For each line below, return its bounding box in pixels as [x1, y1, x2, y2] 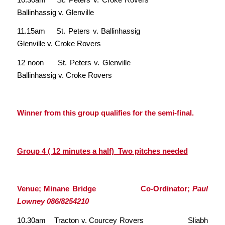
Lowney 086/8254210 [17, 197, 89, 206]
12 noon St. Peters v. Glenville [17, 58, 208, 67]
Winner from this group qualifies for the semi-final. [17, 108, 194, 118]
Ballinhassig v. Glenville [17, 8, 94, 17]
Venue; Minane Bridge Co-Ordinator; [17, 184, 193, 193]
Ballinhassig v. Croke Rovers [17, 71, 112, 80]
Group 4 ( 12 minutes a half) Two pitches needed [17, 146, 188, 155]
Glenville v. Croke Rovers [17, 39, 101, 48]
